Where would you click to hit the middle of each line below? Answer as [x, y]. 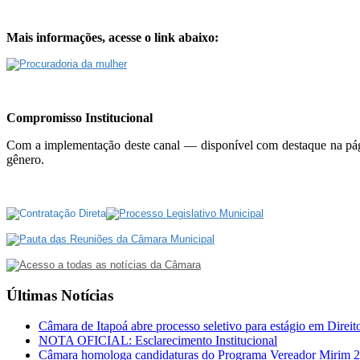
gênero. [25, 159]
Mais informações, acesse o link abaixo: [112, 37]
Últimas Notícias [60, 295]
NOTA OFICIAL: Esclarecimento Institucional [158, 341]
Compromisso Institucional [80, 117]
